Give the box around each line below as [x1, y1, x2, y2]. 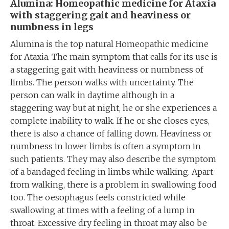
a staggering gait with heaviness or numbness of [10, 64, 203, 75]
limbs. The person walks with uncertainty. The [10, 77, 194, 87]
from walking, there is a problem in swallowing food [10, 179, 217, 190]
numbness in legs [10, 21, 94, 33]
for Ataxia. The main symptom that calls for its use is [10, 52, 218, 62]
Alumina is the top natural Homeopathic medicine [10, 39, 209, 49]
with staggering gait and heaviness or [10, 9, 191, 21]
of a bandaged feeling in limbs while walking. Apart [10, 167, 213, 177]
